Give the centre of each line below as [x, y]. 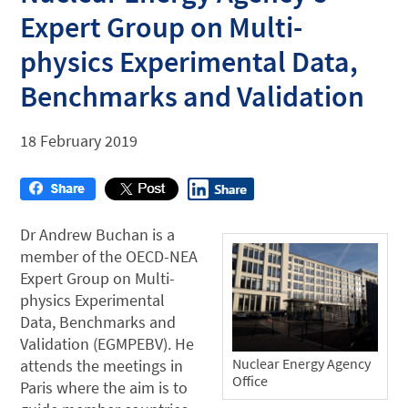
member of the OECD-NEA [109, 256]
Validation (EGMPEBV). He [107, 343]
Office [250, 380]
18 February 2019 [79, 140]
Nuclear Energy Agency [301, 363]
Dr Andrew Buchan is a [98, 234]
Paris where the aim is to [104, 387]
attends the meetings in [102, 365]
